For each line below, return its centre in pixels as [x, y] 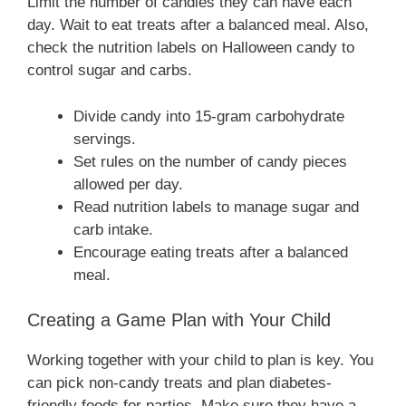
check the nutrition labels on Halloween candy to [191, 48]
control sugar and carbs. [110, 71]
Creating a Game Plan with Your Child [179, 320]
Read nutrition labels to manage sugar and [216, 207]
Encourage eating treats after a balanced [211, 252]
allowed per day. [128, 184]
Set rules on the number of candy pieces [210, 161]
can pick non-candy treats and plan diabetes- [179, 383]
